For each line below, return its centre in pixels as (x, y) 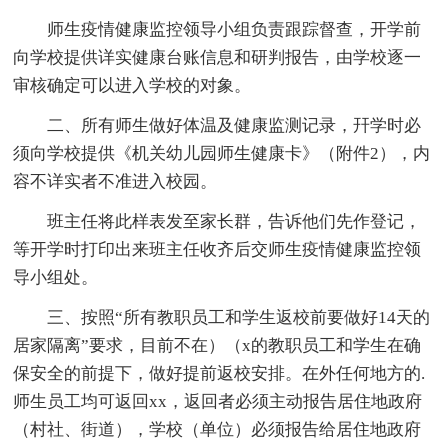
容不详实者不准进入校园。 (115, 181)
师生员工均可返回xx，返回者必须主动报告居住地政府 (218, 401)
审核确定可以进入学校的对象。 (132, 85)
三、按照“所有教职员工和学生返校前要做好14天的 (239, 317)
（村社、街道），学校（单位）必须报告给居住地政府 (217, 429)
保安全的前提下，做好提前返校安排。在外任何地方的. (219, 373)
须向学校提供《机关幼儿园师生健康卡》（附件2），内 (222, 153)
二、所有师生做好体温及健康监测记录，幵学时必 (234, 125)
